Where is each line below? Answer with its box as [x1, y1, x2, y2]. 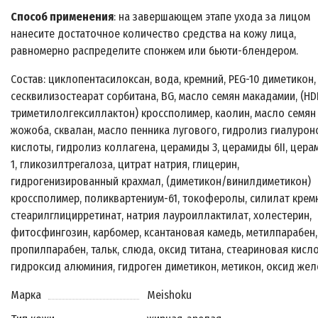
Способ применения [11, 10, 114, 23]
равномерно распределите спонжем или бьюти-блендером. [11, 44, 298, 57]
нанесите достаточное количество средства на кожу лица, [11, 27, 296, 40]
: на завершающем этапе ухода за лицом [114, 10, 310, 23]
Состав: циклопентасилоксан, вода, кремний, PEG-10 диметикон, [11, 72, 316, 86]
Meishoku [147, 288, 192, 302]
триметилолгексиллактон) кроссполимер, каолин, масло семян [11, 106, 316, 120]
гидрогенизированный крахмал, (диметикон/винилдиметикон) [11, 175, 311, 188]
